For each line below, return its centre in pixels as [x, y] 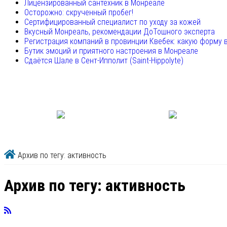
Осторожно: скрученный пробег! [79, 13]
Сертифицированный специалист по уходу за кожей [112, 22]
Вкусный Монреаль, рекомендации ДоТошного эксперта [120, 32]
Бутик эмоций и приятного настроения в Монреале [111, 51]
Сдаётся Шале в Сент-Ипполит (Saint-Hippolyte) [104, 61]
